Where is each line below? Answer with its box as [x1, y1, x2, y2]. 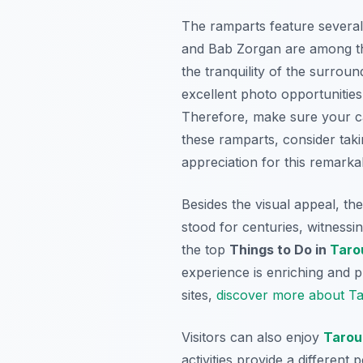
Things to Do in [229, 241, 330, 258]
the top [181, 241, 229, 258]
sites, [181, 286, 216, 303]
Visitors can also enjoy [181, 328, 323, 345]
